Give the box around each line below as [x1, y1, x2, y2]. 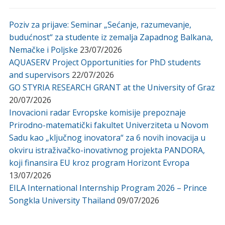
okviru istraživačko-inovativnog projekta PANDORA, [9, 144, 205, 156]
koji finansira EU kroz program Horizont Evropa [9, 157, 189, 168]
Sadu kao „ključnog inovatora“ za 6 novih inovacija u [9, 132, 205, 143]
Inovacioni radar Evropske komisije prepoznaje [9, 106, 186, 118]
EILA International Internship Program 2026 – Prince [9, 182, 207, 193]
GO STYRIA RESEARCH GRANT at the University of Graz [9, 81, 215, 93]
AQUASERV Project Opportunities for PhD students [9, 56, 201, 68]
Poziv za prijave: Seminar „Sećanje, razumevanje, [9, 19, 191, 30]
